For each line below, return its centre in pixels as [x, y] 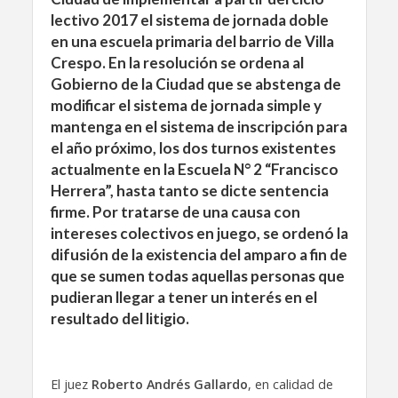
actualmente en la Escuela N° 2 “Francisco [194, 169]
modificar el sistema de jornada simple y [186, 105]
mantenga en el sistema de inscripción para [199, 127]
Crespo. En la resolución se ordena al [177, 63]
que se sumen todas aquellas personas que [197, 276]
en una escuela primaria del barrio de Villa [192, 41]
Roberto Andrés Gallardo [169, 384]
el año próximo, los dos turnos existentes [193, 148]
